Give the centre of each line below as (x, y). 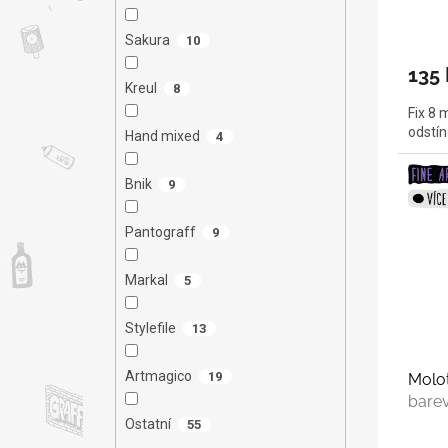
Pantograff (160, 232)
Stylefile (150, 328)
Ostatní (147, 424)
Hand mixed (162, 136)
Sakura (147, 40)
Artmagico (158, 376)
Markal (146, 280)
